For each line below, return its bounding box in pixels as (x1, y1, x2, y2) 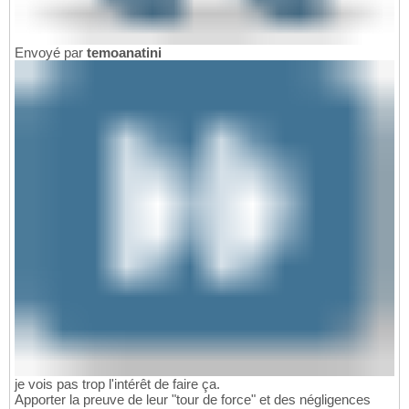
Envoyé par (15, 44, 87, 60)
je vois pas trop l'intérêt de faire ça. (15, 376, 220, 393)
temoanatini (87, 44, 162, 60)
